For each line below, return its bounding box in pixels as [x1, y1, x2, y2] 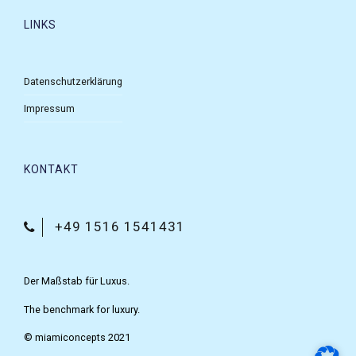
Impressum [24, 103, 75, 115]
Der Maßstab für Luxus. [24, 274, 130, 287]
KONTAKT [24, 163, 79, 176]
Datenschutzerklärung [24, 75, 122, 87]
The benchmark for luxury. [24, 303, 140, 315]
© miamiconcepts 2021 [24, 331, 130, 344]
